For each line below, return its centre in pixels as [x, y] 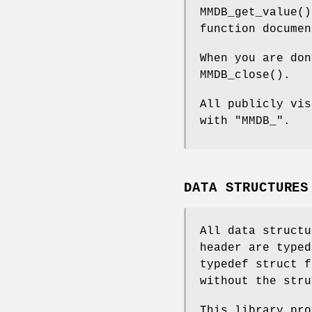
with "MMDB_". [245, 121]
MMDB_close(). [245, 75]
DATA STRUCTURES [247, 188]
